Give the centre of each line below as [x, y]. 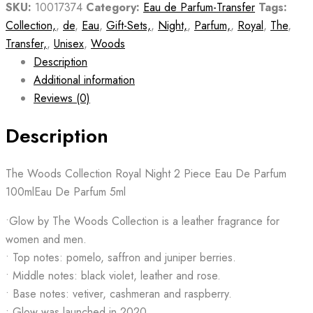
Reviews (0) [62, 98]
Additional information [84, 80]
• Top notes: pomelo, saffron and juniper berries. [121, 257]
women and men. [46, 239]
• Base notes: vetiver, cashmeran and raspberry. [119, 294]
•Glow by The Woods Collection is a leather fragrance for [143, 221]
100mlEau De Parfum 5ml [66, 192]
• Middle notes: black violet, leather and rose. [113, 276]
